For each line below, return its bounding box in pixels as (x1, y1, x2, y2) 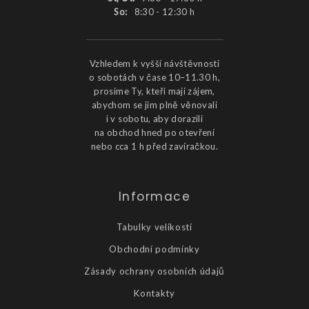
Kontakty (134, 287, 175, 299)
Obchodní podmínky (109, 243, 200, 255)
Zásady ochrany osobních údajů (84, 265, 225, 277)
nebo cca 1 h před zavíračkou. (90, 140, 219, 152)
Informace (118, 188, 191, 205)
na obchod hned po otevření (94, 126, 215, 138)
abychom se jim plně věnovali (92, 99, 217, 110)
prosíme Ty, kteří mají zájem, (94, 85, 215, 97)
